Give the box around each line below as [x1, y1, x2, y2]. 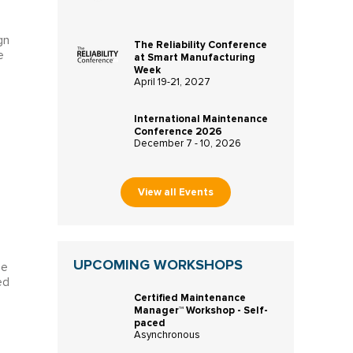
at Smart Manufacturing [133, 51, 255, 64]
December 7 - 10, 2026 [133, 139, 241, 149]
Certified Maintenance [133, 291, 246, 304]
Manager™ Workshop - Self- [133, 303, 268, 317]
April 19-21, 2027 [133, 77, 210, 87]
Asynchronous [133, 329, 200, 340]
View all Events [137, 186, 214, 199]
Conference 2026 [133, 125, 222, 138]
